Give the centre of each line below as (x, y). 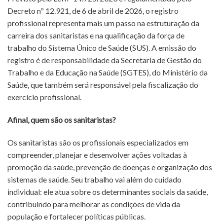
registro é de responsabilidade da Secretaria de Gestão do (105, 60)
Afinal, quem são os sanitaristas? (62, 120)
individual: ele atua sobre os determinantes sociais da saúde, (108, 191)
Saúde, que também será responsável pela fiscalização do (103, 85)
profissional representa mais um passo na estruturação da (103, 23)
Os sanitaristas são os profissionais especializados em (98, 142)
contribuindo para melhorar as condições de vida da (94, 204)
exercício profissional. (44, 97)
